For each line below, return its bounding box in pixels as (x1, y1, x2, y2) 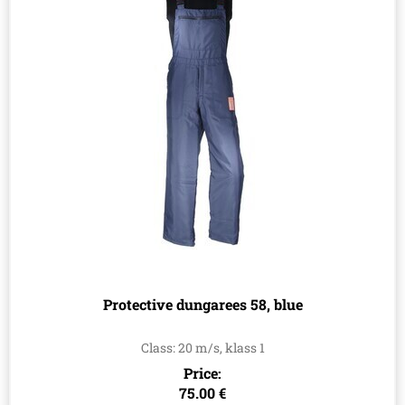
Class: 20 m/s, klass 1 (140, 339, 265, 357)
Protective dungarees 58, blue (102, 295, 303, 315)
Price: (184, 363, 221, 383)
